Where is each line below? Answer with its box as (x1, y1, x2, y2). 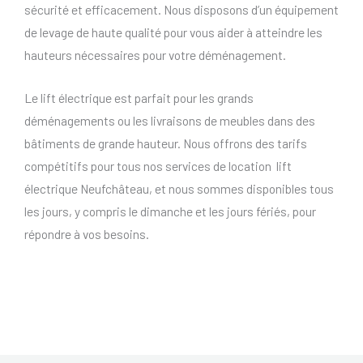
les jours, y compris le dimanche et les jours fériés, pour (24, 203, 316, 219)
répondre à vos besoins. (24, 225, 149, 241)
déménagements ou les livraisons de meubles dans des (24, 112, 315, 128)
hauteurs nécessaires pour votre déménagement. (24, 46, 286, 62)
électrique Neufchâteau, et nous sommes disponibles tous (24, 180, 334, 196)
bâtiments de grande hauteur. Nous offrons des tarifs (24, 135, 307, 151)
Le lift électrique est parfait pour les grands (24, 89, 254, 105)
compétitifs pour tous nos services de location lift (24, 157, 292, 173)
